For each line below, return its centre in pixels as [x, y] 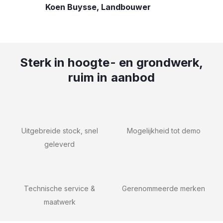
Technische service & [59, 189]
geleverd [59, 144]
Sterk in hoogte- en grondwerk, [111, 63]
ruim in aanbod [111, 78]
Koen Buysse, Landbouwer [98, 7]
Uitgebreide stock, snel [59, 131]
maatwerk [59, 202]
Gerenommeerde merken [164, 189]
